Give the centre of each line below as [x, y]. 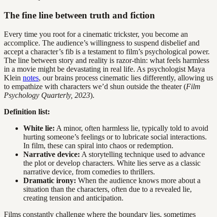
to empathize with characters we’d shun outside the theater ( [95, 87]
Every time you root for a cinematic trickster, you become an [96, 34]
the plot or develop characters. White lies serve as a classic [112, 163]
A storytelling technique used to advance [142, 155]
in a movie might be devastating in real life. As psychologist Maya [104, 69]
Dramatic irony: [50, 181]
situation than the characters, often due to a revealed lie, [108, 189]
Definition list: [27, 112]
